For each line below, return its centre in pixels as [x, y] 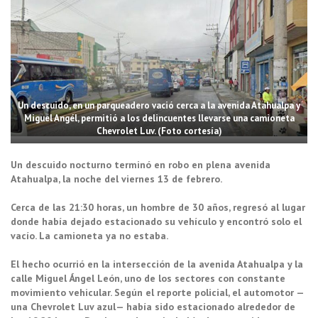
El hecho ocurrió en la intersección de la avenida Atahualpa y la [157, 264]
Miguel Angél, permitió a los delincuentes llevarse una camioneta [159, 118]
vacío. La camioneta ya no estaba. [89, 235]
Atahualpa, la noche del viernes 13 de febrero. [116, 179]
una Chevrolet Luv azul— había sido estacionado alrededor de [153, 306]
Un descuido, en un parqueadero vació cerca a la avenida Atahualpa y [159, 105]
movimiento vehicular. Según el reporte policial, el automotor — [158, 292]
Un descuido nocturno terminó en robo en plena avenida [141, 164]
